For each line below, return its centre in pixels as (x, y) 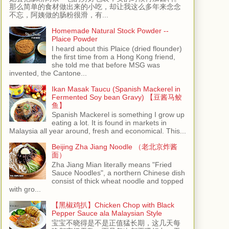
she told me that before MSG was (106, 65)
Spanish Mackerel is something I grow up (118, 115)
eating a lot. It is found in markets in (109, 123)
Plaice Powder (74, 39)
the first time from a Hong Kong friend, (113, 56)
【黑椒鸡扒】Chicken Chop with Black (113, 205)
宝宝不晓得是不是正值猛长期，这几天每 (116, 223)
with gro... (25, 189)
